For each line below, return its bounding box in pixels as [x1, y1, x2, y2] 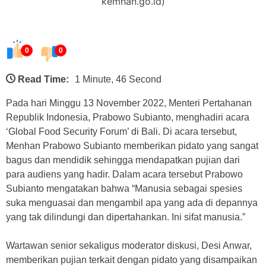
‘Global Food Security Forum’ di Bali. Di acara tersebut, [6, 126, 237, 137]
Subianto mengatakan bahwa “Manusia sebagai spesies [6, 183, 242, 194]
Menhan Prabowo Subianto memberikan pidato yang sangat [6, 141, 258, 151]
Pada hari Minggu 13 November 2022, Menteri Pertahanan [6, 98, 252, 109]
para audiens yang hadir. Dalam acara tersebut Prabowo [6, 169, 243, 180]
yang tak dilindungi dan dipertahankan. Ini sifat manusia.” [6, 212, 245, 223]
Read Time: [18, 74, 69, 85]
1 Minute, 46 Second [75, 74, 161, 85]
